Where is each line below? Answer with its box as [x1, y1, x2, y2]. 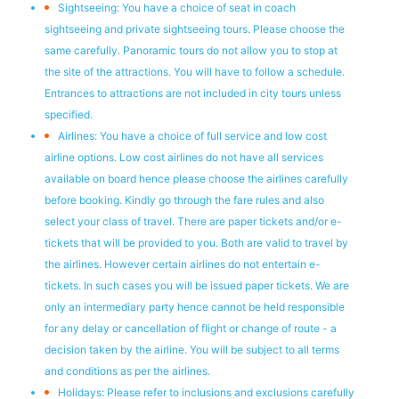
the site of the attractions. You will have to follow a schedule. [45, 65, 345, 78]
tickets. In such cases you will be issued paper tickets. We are [45, 279, 349, 292]
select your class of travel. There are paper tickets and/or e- [45, 215, 342, 228]
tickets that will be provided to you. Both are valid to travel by [45, 236, 348, 249]
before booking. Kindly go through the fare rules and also [45, 193, 324, 207]
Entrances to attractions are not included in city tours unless [45, 86, 341, 100]
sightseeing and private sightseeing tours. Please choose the [45, 22, 345, 36]
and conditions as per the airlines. [45, 364, 210, 378]
